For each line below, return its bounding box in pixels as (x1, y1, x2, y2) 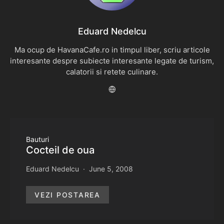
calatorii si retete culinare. (66, 67, 158, 76)
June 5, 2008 (89, 164, 133, 173)
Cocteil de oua (26, 144, 94, 156)
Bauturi (26, 135, 49, 143)
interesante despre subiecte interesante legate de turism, (10, 56, 214, 65)
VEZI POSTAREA (34, 190, 100, 199)
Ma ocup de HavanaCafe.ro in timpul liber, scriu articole (14, 45, 210, 54)
